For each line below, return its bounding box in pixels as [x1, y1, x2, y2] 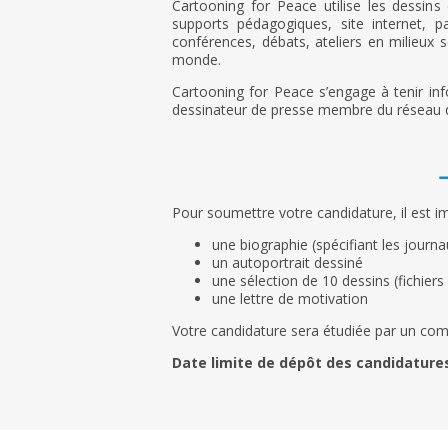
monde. [172, 49, 221, 69]
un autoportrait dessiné [212, 252, 363, 272]
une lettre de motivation [212, 288, 368, 308]
